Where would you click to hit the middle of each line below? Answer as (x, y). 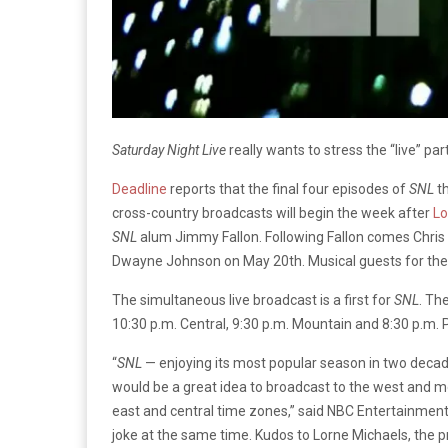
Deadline (139, 188)
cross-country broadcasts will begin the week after (272, 212)
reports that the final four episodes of (288, 188)
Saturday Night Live (170, 149)
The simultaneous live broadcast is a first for (253, 299)
